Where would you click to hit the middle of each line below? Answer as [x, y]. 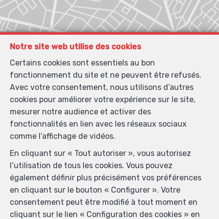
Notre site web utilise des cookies [76, 47]
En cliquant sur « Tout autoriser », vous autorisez [100, 153]
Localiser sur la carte [109, 209]
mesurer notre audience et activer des [80, 112]
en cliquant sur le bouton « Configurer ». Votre [95, 190]
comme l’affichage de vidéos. [63, 136]
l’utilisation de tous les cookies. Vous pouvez [91, 165]
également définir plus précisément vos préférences [106, 178]
